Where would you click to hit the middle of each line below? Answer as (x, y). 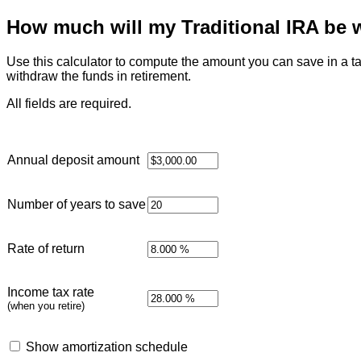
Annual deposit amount (73, 160)
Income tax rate (51, 292)
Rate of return (46, 248)
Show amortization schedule (107, 346)
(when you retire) (46, 305)
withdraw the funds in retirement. (99, 76)
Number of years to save (77, 204)
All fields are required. (69, 103)
